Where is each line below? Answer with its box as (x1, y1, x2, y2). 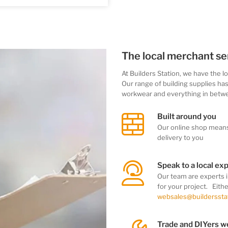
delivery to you (157, 133, 205, 142)
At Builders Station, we (122, 69, 193, 78)
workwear (122, 90, 152, 98)
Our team (157, 172, 188, 181)
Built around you (157, 112, 216, 122)
